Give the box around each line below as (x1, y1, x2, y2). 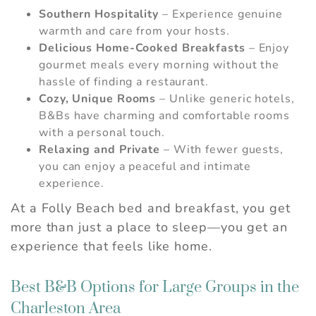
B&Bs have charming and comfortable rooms (39, 108, 290, 124)
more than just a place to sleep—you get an (11, 219, 288, 236)
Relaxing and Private (39, 142, 160, 158)
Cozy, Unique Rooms (39, 91, 157, 107)
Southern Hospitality (39, 6, 159, 23)
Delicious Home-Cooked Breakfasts (39, 40, 245, 56)
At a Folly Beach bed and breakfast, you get (11, 200, 291, 217)
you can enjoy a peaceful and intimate (39, 159, 252, 175)
